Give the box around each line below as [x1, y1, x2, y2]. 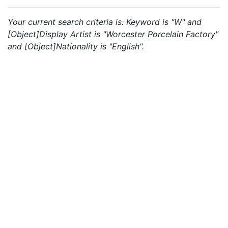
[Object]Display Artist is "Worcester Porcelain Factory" [8, 29, 218, 39]
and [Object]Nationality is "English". [8, 41, 144, 51]
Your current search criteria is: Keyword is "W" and [8, 17, 202, 27]
